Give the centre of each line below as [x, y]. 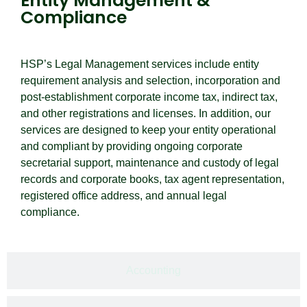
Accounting [153, 270]
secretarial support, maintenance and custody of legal [150, 162]
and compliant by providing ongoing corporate [132, 146]
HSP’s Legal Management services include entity [140, 64]
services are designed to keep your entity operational [148, 130]
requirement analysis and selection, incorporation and [150, 80]
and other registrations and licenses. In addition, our [146, 113]
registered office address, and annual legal [124, 195]
